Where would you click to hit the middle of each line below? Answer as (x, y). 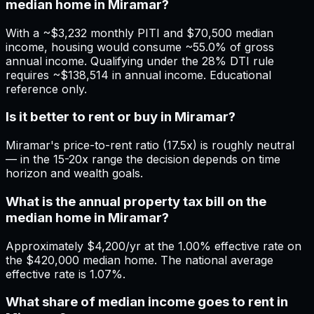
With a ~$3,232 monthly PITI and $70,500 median (139, 33)
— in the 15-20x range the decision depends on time (143, 159)
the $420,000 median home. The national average (139, 260)
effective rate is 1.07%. (66, 274)
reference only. (46, 89)
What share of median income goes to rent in (147, 302)
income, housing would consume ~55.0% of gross (140, 47)
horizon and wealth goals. (74, 173)
